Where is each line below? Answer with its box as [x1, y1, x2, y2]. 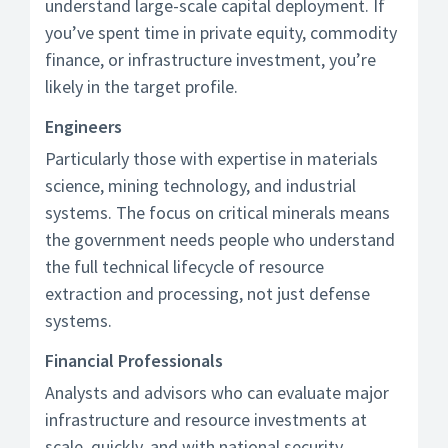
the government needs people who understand [45, 228, 395, 251]
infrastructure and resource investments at [45, 408, 367, 431]
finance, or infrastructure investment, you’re [45, 48, 376, 71]
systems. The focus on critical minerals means [45, 201, 390, 224]
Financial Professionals [45, 349, 223, 372]
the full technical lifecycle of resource [45, 255, 324, 278]
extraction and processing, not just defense [45, 282, 370, 305]
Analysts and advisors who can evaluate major [45, 381, 389, 404]
